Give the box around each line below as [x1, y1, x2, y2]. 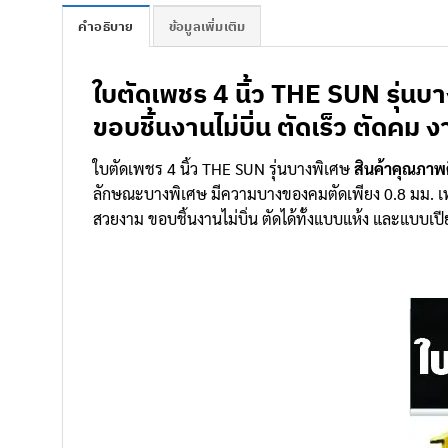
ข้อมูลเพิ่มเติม [168, 17, 246, 35]
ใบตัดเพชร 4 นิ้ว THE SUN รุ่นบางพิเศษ [93, 157, 354, 179]
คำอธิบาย [78, 17, 134, 35]
